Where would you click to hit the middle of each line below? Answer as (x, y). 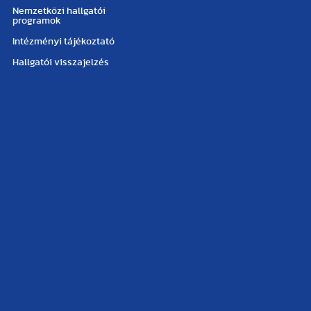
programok (37, 21)
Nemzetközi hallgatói (59, 11)
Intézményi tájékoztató (64, 42)
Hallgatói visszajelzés (61, 62)
